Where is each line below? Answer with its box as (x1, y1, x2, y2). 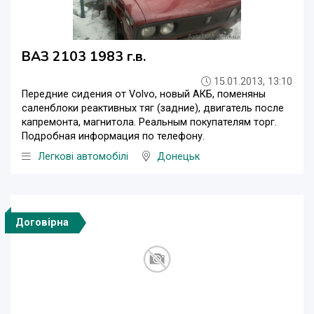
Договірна (15, 217, 69, 229)
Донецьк (157, 151, 200, 163)
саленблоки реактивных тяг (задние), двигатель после (22, 102, 284, 115)
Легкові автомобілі (38, 151, 128, 163)
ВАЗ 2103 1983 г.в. (22, 48, 146, 67)
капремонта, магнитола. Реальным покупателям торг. (22, 116, 277, 129)
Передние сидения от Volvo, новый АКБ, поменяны (22, 88, 266, 101)
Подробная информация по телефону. (22, 130, 205, 143)
